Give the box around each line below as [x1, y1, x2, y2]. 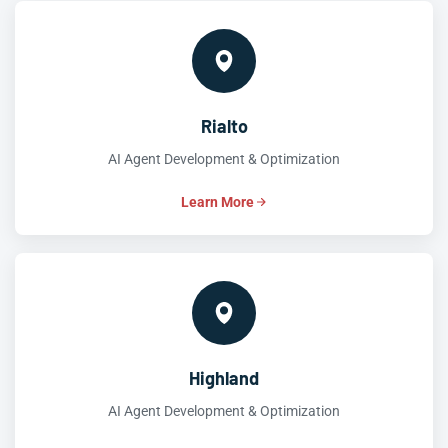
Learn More [180, 194, 254, 210]
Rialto [200, 115, 248, 137]
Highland [189, 367, 259, 389]
